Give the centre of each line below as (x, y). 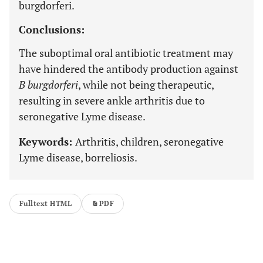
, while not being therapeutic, (146, 85)
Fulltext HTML (46, 203)
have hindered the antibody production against (129, 69)
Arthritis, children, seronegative (149, 141)
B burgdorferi (48, 85)
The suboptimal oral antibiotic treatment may (126, 53)
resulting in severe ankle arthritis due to (112, 100)
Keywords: (47, 141)
